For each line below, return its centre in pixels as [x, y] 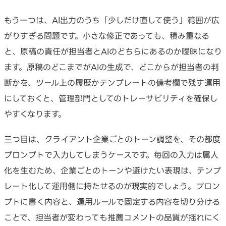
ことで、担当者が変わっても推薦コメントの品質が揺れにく [112, 217]
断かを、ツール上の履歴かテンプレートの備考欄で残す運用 [112, 82]
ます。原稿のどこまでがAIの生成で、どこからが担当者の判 [111, 67]
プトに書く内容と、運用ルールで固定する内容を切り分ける [112, 202]
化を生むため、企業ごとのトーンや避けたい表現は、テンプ [112, 170]
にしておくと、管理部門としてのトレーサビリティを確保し [111, 98]
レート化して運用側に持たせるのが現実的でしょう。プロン [112, 186]
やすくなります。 [35, 114]
